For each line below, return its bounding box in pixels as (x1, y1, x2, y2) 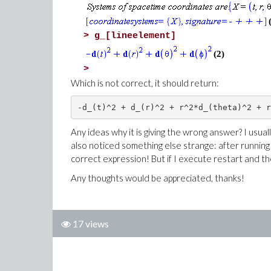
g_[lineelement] (94, 31, 176, 41)
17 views (73, 218, 109, 229)
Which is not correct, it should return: (71, 77, 219, 88)
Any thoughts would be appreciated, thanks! (71, 172, 246, 183)
